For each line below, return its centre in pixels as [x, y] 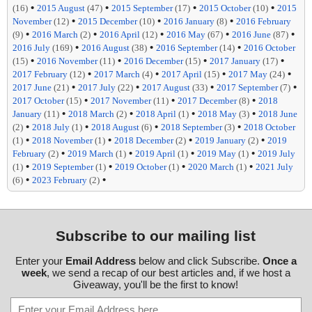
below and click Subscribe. [199, 261]
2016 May [186, 35]
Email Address [100, 261]
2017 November [121, 101]
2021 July [274, 167]
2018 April [156, 114]
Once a [279, 261]
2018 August [115, 127]
